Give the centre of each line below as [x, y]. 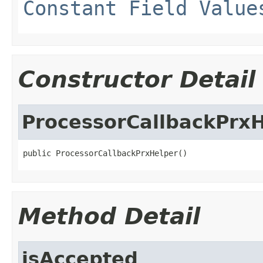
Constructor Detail [137, 79]
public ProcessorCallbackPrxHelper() [105, 153]
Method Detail [109, 216]
